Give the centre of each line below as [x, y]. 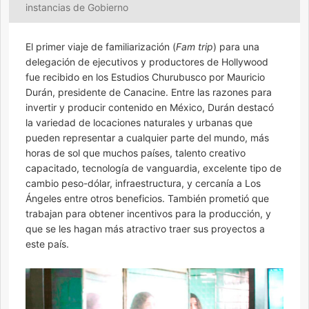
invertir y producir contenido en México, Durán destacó [150, 108]
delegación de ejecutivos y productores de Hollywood [147, 62]
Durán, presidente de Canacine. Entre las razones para [149, 92]
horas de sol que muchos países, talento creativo [136, 153]
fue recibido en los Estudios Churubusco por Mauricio [145, 77]
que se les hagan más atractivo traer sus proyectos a [145, 229]
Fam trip [195, 47]
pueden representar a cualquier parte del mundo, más [147, 138]
